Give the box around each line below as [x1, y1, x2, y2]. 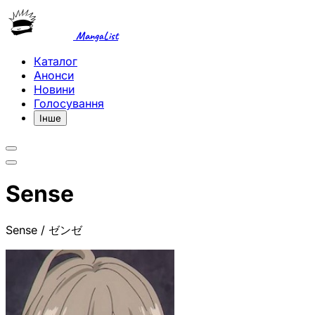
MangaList [73, 29, 118, 43]
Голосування [34, 96, 104, 110]
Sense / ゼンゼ [6, 222, 82, 237]
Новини [34, 82, 75, 96]
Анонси [34, 68, 74, 82]
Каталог [34, 54, 77, 68]
